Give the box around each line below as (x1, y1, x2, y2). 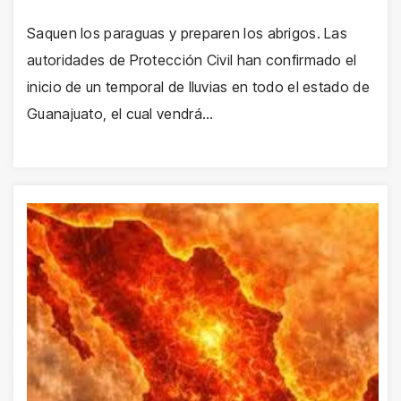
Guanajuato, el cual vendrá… (27, 104, 214, 123)
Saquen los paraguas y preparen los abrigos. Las (27, 23, 348, 42)
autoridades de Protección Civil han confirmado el (27, 50, 357, 69)
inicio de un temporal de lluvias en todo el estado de (27, 77, 370, 96)
